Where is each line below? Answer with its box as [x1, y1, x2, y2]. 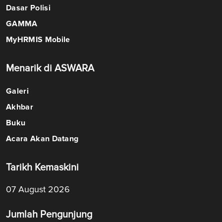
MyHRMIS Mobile [6, 35, 70, 45]
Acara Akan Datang [6, 134, 79, 144]
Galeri [6, 86, 29, 97]
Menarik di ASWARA [6, 62, 94, 75]
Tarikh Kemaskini [6, 162, 79, 174]
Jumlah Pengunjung [6, 209, 92, 221]
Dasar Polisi [6, 3, 51, 13]
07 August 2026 [6, 184, 70, 195]
